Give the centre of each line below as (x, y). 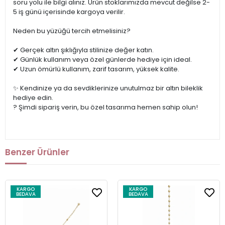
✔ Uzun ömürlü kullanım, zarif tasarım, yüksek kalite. (96, 69)
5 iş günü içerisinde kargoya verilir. (69, 12)
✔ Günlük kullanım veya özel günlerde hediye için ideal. (102, 60)
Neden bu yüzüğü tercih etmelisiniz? (72, 31)
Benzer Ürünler (37, 152)
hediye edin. (33, 98)
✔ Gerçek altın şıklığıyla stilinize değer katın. (83, 50)
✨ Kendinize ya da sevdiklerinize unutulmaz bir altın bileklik (108, 88)
